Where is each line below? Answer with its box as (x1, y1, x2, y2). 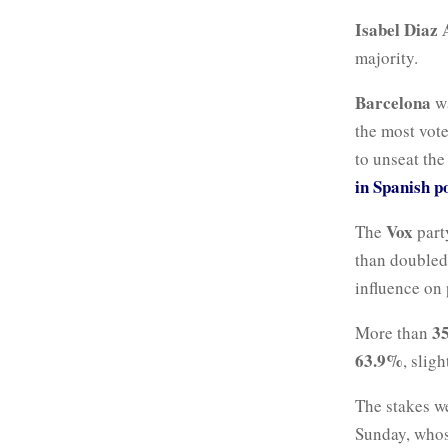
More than (355, 320, 432, 344)
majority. (355, 45, 418, 69)
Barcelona (355, 89, 431, 115)
